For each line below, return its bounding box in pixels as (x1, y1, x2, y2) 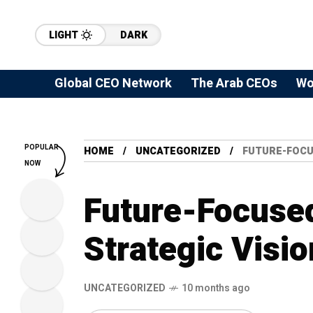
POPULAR (24, 143, 59, 152)
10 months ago (182, 281, 250, 296)
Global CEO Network (54, 74, 172, 93)
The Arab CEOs (191, 74, 277, 93)
